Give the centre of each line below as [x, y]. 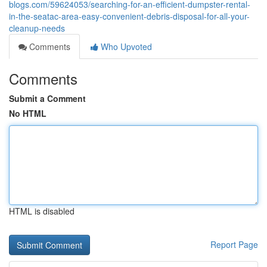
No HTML [28, 113]
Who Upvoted [125, 46]
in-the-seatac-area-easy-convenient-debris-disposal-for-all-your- [129, 16]
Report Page [234, 244]
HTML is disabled [42, 211]
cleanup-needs [37, 28]
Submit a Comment [47, 98]
